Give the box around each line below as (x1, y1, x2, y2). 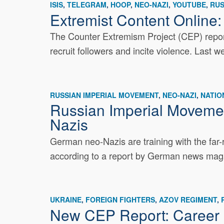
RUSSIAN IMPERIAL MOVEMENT (50, 89, 159, 100)
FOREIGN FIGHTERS (85, 194, 155, 205)
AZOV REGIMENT (159, 194, 217, 205)
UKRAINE (50, 194, 82, 205)
